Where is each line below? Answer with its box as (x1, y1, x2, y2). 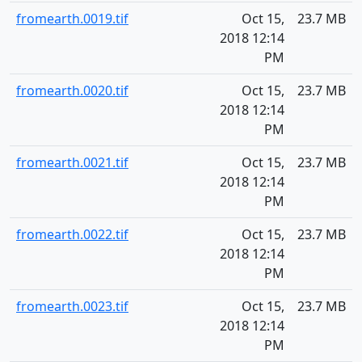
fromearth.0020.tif (16, 82, 128, 99)
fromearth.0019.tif (16, 10, 128, 27)
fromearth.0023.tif (16, 297, 128, 315)
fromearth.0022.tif (16, 225, 128, 243)
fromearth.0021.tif (16, 154, 128, 171)
